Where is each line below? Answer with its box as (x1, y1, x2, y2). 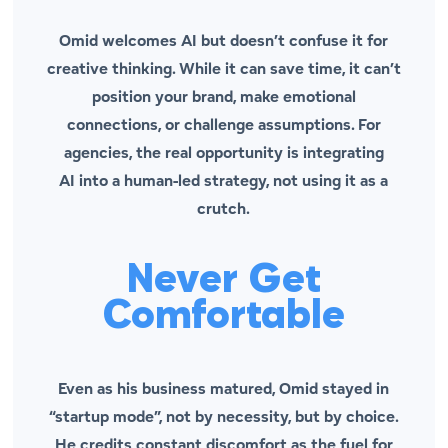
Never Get (126, 261, 321, 302)
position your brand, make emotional (91, 86, 356, 108)
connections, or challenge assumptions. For (66, 114, 381, 136)
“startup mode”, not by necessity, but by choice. (48, 406, 399, 428)
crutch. (197, 198, 251, 220)
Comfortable (102, 297, 346, 338)
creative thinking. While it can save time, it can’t (46, 58, 401, 80)
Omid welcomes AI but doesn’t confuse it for (59, 30, 389, 52)
